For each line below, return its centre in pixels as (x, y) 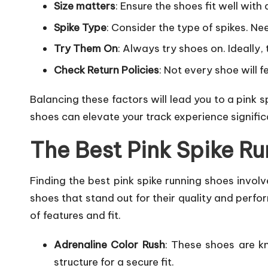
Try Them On (86, 49)
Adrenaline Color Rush (109, 244)
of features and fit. (75, 215)
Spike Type (80, 27)
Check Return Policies (106, 70)
